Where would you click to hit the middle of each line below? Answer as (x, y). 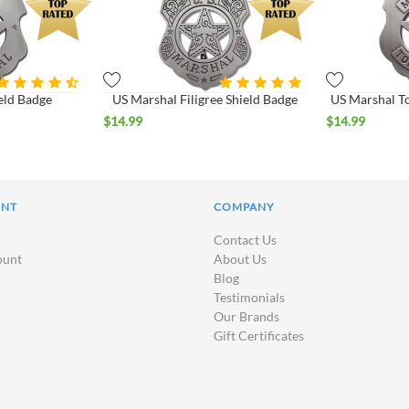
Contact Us (245, 240)
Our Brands (246, 317)
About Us (240, 259)
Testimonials (249, 298)
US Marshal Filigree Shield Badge (204, 100)
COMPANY (244, 207)
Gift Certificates (259, 336)
